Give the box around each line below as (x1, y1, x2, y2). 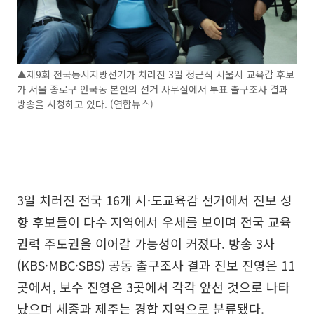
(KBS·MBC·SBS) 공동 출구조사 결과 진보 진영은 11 (17, 256, 295, 275)
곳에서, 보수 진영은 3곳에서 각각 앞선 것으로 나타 (17, 278, 290, 296)
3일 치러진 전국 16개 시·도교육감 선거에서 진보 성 (17, 191, 292, 210)
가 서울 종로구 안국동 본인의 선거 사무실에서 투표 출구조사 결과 (17, 82, 288, 97)
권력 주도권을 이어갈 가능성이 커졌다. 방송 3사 (17, 234, 275, 253)
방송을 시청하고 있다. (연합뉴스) (17, 97, 153, 111)
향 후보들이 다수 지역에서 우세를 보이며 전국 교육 (17, 212, 292, 231)
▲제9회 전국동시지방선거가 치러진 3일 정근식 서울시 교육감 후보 (17, 67, 294, 82)
